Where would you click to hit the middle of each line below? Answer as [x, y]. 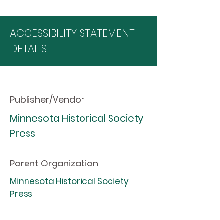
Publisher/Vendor [47, 99]
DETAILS [28, 48]
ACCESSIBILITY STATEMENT [72, 33]
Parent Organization [54, 163]
